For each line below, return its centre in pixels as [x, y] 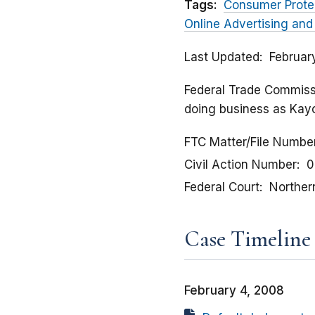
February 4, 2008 [234, 291]
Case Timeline [247, 239]
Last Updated [222, 57]
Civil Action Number [240, 165]
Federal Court [222, 187]
